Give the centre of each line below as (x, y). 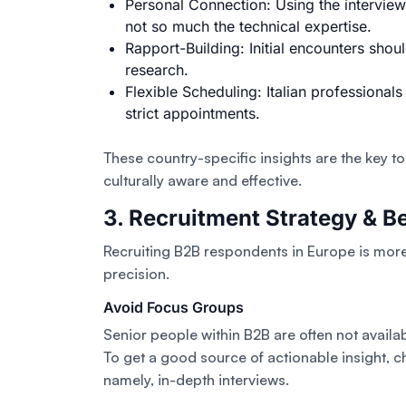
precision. (136, 273)
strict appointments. (193, 113)
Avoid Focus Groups (174, 307)
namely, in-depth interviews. (196, 379)
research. (157, 69)
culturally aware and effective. (203, 180)
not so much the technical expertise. (248, 26)
